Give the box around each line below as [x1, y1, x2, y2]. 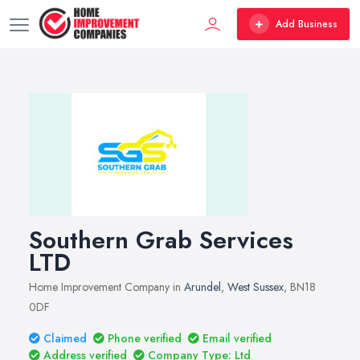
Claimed [43, 330, 87, 346]
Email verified [202, 330, 272, 346]
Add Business [276, 16, 337, 31]
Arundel [184, 279, 221, 295]
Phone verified [108, 330, 182, 346]
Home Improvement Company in [29, 279, 184, 295]
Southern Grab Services [29, 223, 293, 257]
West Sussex [227, 279, 284, 295]
